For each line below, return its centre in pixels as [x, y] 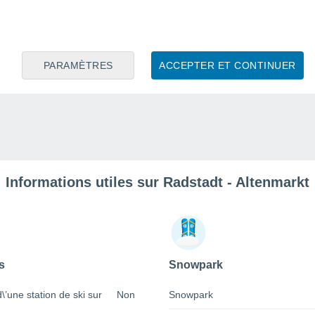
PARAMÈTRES [78, 65]
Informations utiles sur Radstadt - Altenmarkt [157, 182]
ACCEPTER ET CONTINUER [227, 65]
